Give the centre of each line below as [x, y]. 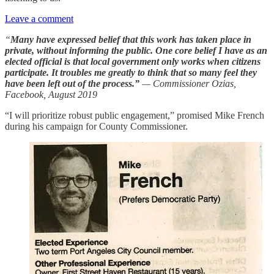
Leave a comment [39, 18]
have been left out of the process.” [73, 83]
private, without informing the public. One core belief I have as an [136, 50]
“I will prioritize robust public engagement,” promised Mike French [135, 115]
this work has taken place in [196, 39]
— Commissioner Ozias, [189, 83]
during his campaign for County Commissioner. [96, 126]
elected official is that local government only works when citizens [133, 61]
